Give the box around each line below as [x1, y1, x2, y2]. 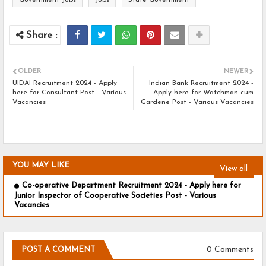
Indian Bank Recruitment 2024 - [149, 80, 254, 87]
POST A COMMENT [21, 245, 95, 254]
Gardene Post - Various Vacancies [141, 99, 254, 106]
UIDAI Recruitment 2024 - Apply [12, 80, 117, 87]
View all [220, 164, 248, 173]
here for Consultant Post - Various [12, 89, 126, 97]
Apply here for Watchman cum [153, 89, 254, 97]
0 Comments [207, 245, 254, 255]
